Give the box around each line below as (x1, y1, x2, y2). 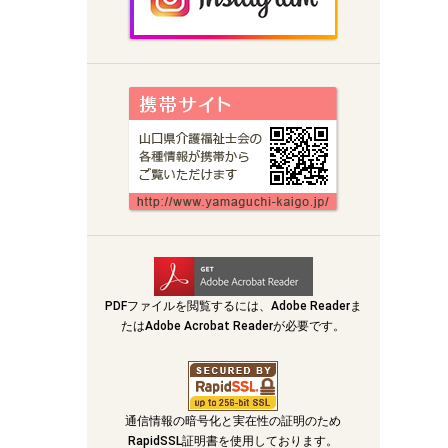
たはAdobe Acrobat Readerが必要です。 (121, 319, 346, 333)
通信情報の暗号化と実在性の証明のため (125, 414, 342, 428)
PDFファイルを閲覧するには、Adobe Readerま (104, 299, 362, 313)
